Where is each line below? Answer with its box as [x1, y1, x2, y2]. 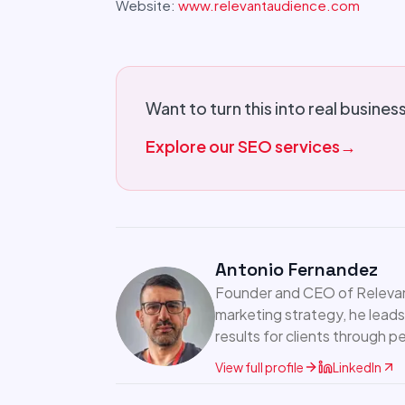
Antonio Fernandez [215, 258, 379, 281]
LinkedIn [333, 359, 382, 375]
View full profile [215, 359, 305, 375]
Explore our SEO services [146, 136, 340, 156]
